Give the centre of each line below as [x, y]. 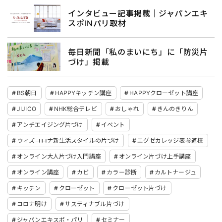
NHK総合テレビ [75, 109]
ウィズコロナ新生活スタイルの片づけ [68, 140]
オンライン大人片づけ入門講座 [59, 156]
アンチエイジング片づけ [50, 124]
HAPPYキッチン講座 [83, 93]
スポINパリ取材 [97, 24]
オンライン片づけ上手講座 [155, 156]
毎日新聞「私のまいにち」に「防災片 [138, 52]
